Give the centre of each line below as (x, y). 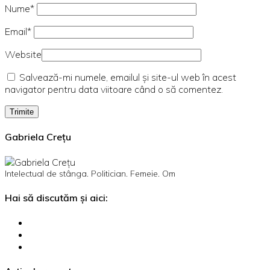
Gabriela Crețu (38, 137)
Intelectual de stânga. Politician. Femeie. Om (90, 173)
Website (23, 55)
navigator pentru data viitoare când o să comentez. (114, 89)
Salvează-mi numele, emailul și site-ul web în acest (128, 77)
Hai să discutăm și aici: (56, 197)
